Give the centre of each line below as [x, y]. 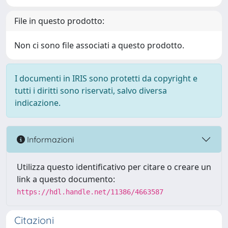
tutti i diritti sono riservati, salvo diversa [91, 91]
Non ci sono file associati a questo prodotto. [99, 45]
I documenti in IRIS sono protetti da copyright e [106, 78]
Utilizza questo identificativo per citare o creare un [114, 167]
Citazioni [34, 220]
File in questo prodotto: [59, 21]
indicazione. [38, 103]
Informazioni [49, 139]
